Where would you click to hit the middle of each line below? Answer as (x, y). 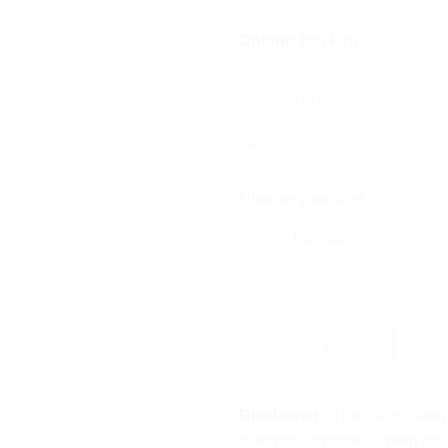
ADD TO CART (317, 347)
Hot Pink (328, 41)
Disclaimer (279, 416)
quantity (266, 406)
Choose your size (301, 198)
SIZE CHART (290, 101)
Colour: (267, 41)
